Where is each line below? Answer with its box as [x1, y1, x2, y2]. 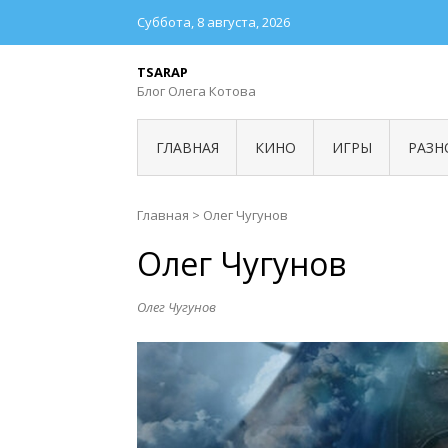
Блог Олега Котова [137, 82, 256, 100]
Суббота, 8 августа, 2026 [137, 13, 290, 31]
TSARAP [137, 63, 188, 81]
